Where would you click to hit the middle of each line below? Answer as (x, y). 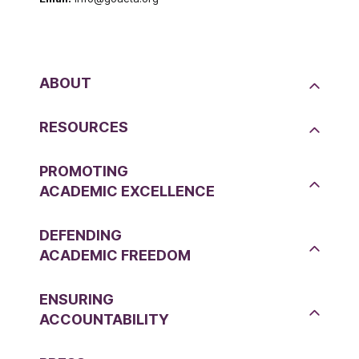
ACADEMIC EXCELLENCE (127, 191)
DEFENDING (81, 235)
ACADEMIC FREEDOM (115, 255)
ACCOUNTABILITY (104, 319)
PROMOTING (84, 171)
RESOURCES (84, 127)
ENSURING (77, 299)
